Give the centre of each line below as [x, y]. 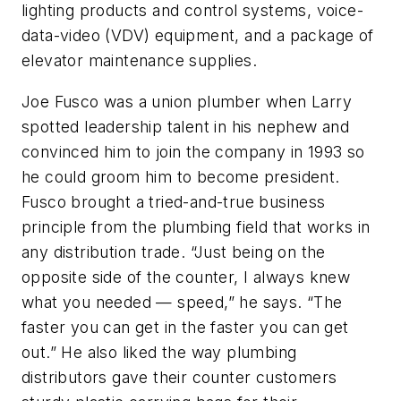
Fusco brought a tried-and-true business [174, 201]
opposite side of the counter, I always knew [186, 277]
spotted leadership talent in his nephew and [186, 126]
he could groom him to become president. [181, 176]
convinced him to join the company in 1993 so [193, 151]
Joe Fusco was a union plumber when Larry [187, 101]
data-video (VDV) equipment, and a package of [198, 36]
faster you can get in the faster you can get [185, 327]
